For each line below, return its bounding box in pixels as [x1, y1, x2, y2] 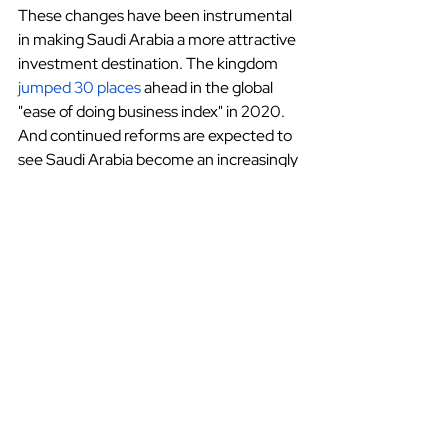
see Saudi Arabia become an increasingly [18, 149, 301, 171]
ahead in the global [141, 77, 276, 99]
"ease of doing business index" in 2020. [18, 101, 288, 123]
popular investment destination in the [18, 173, 280, 195]
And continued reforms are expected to [18, 125, 295, 147]
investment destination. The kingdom [18, 53, 278, 75]
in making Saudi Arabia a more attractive [18, 29, 299, 51]
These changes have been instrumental [18, 5, 295, 27]
